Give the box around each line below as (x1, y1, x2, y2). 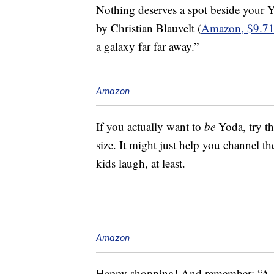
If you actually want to (96, 119, 204, 135)
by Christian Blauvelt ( (96, 20, 201, 36)
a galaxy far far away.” (96, 39, 199, 54)
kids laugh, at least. (96, 155, 185, 171)
